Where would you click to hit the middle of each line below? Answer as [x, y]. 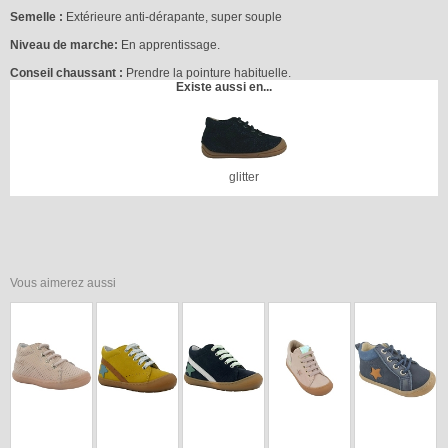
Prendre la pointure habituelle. [207, 72]
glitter [243, 177]
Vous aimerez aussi [63, 283]
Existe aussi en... [224, 86]
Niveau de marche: [64, 44]
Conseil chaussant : [66, 72]
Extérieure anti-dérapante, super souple [172, 16]
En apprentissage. [169, 44]
